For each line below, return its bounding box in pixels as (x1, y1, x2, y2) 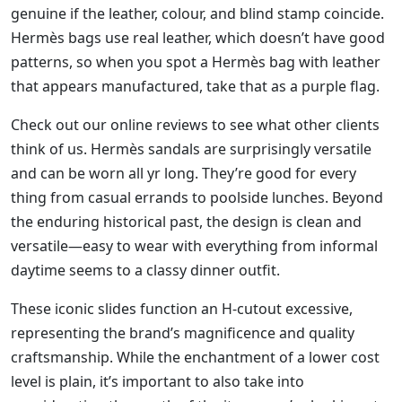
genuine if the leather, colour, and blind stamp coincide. (11, 4, 384, 24)
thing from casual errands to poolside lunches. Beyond (11, 188, 383, 208)
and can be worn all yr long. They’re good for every (11, 163, 356, 184)
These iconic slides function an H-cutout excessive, (11, 299, 353, 319)
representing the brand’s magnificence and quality (11, 323, 354, 344)
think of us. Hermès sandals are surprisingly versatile (11, 139, 371, 160)
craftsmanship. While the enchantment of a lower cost (11, 347, 380, 368)
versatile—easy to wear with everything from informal (11, 236, 378, 257)
